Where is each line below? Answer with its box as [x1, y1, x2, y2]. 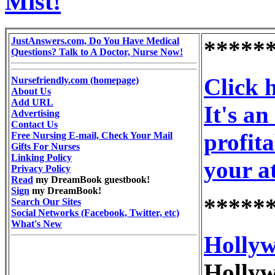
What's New [11, 218, 62, 229]
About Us [11, 85, 51, 96]
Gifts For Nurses [11, 141, 80, 152]
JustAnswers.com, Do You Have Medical [11, 35, 179, 46]
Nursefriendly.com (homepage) [11, 74, 139, 85]
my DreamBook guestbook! [33, 174, 150, 185]
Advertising [11, 107, 60, 118]
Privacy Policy [11, 163, 71, 174]
